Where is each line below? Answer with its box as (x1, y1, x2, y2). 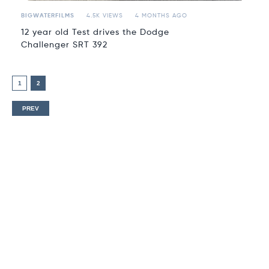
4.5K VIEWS (86, 13, 123, 19)
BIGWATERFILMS (20, 13, 74, 19)
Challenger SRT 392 (20, 41, 107, 50)
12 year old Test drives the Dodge (20, 28, 169, 37)
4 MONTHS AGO (134, 13, 187, 19)
